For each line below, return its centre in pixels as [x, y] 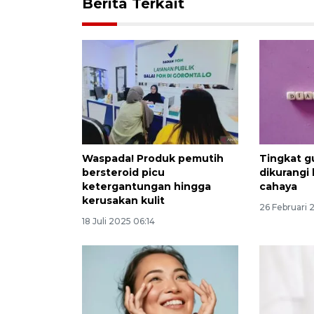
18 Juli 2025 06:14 [118, 221]
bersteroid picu [123, 172]
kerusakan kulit [123, 200]
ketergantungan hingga [146, 186]
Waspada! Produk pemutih [153, 158]
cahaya [279, 186]
